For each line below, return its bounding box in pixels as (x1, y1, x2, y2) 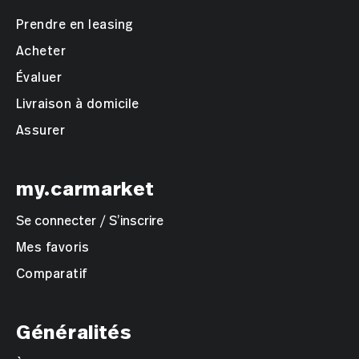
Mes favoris (16, 239, 90, 256)
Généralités (16, 319, 132, 345)
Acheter (16, 42, 67, 59)
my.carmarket (16, 175, 155, 202)
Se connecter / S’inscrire (16, 212, 163, 229)
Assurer (16, 122, 66, 139)
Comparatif (16, 265, 87, 282)
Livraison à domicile (16, 95, 139, 112)
